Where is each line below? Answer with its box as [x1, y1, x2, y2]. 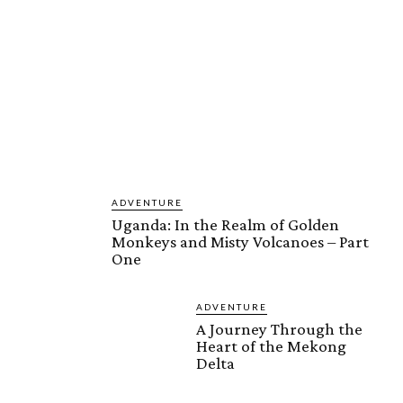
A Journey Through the [196, 319, 363, 339]
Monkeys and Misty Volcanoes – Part [112, 232, 369, 252]
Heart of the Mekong [196, 336, 346, 356]
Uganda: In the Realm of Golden [112, 215, 339, 235]
